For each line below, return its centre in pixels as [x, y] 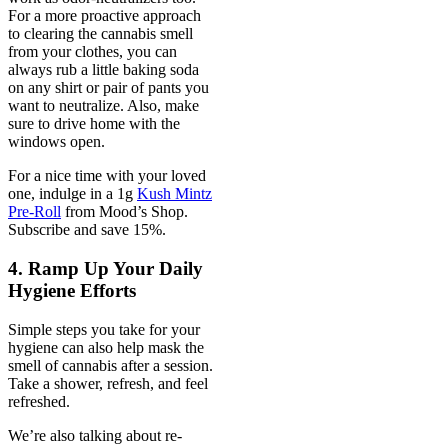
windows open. [56, 142]
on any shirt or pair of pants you [108, 88]
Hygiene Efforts [72, 290]
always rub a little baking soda [103, 70]
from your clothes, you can [92, 52]
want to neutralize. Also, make [103, 106]
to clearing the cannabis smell [100, 34]
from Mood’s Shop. [124, 212]
